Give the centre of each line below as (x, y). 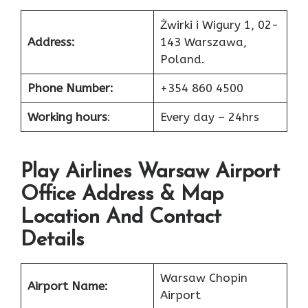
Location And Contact (121, 218)
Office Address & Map (122, 195)
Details (52, 241)
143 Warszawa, (203, 42)
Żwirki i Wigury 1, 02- (219, 24)
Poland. (182, 59)
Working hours (67, 117)
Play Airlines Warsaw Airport (150, 173)
